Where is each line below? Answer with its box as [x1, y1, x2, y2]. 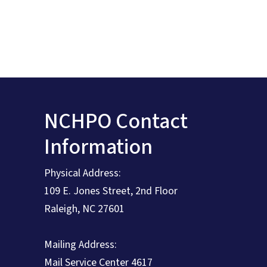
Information [44, 131, 153, 162]
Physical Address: [44, 165, 121, 181]
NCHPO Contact [44, 105, 188, 136]
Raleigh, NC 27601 [44, 201, 125, 216]
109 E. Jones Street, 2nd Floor [44, 183, 178, 198]
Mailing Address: [44, 237, 117, 252]
